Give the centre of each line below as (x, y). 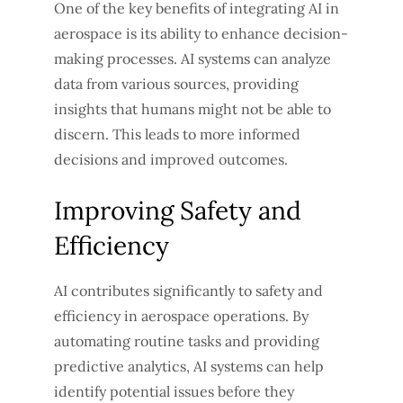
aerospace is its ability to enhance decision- (201, 34)
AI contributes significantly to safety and (188, 291)
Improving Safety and (178, 211)
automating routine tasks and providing (187, 341)
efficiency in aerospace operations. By (181, 316)
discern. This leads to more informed (177, 134)
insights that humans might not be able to (193, 109)
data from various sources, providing (176, 84)
